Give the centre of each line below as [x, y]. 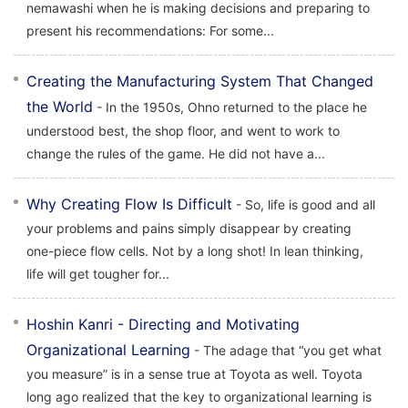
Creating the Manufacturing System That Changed [200, 81]
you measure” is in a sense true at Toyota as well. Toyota [194, 374]
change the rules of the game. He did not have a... [176, 153]
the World [60, 107]
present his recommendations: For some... [150, 31]
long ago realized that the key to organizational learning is [199, 397]
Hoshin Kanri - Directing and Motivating [163, 324]
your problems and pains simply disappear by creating [189, 228]
